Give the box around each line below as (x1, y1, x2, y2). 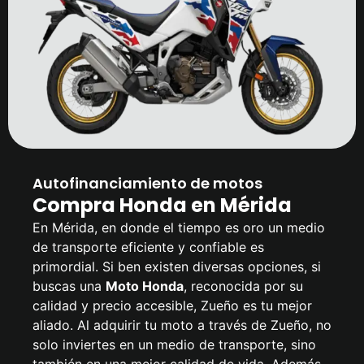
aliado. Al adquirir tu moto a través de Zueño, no (32, 317, 331, 334)
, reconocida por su (184, 278, 303, 295)
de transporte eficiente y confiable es (32, 239, 264, 256)
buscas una (32, 278, 106, 295)
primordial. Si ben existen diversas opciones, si (32, 258, 321, 275)
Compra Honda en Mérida (32, 192, 292, 219)
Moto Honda (106, 278, 184, 295)
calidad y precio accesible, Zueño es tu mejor (32, 297, 312, 314)
